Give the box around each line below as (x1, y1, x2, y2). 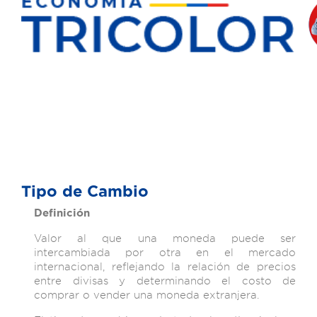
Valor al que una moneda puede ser (34, 231, 296, 245)
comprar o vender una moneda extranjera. (34, 288, 259, 301)
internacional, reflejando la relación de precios (34, 260, 296, 273)
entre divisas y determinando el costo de (34, 274, 296, 287)
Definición (34, 207, 90, 219)
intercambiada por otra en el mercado (34, 246, 296, 259)
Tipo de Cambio (21, 183, 149, 200)
